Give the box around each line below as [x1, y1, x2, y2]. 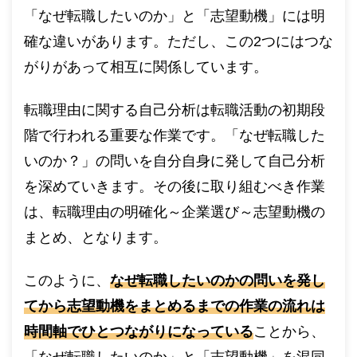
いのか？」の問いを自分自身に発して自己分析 [24, 152, 325, 169]
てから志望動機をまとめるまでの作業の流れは [24, 297, 325, 314]
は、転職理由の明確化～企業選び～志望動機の [24, 203, 325, 220]
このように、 [24, 272, 110, 288]
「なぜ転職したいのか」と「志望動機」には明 [24, 7, 325, 24]
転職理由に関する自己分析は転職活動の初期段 [24, 101, 325, 118]
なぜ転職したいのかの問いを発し [110, 272, 325, 288]
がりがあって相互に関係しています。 [24, 58, 268, 75]
